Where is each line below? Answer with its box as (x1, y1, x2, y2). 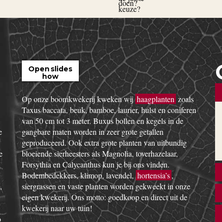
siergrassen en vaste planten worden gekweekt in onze (22, 181, 190, 191)
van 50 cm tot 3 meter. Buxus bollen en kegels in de (22, 115, 183, 126)
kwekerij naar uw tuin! (22, 203, 92, 213)
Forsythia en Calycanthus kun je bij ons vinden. (22, 159, 169, 169)
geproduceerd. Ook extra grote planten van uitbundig (22, 137, 187, 148)
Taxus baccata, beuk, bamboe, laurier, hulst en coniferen (22, 105, 196, 115)
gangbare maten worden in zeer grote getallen (22, 126, 164, 137)
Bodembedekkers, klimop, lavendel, (22, 170, 136, 180)
